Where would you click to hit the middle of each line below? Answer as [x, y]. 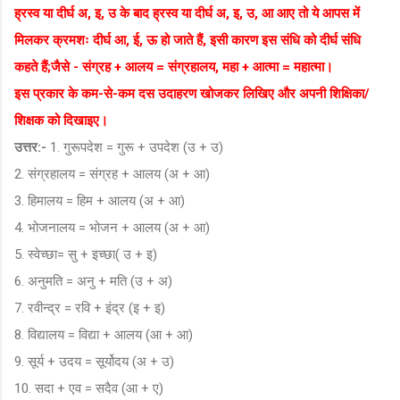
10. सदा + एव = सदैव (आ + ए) [89, 388]
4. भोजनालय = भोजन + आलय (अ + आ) [112, 227]
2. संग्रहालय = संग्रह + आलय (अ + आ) [112, 174]
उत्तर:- [32, 147]
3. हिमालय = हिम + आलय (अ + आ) [100, 200]
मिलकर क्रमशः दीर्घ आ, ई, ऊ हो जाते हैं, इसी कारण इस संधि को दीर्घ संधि [187, 40]
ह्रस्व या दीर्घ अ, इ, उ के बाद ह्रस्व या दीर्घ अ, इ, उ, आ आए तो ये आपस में [187, 13]
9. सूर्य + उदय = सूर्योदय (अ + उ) [94, 361]
